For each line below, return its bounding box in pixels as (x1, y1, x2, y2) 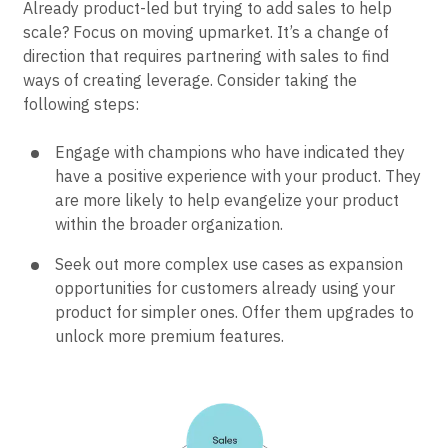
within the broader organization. (55, 213, 283, 234)
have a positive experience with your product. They (55, 165, 421, 186)
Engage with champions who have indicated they (55, 141, 405, 162)
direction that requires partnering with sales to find (23, 45, 389, 66)
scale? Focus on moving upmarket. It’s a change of (23, 21, 389, 42)
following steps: (23, 93, 139, 114)
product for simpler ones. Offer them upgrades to (55, 301, 414, 322)
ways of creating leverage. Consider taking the (23, 69, 357, 90)
